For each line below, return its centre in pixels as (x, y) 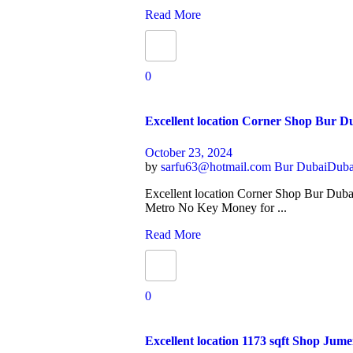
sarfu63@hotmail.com (218, 166)
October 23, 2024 (189, 152)
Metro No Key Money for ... (216, 207)
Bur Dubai (301, 166)
